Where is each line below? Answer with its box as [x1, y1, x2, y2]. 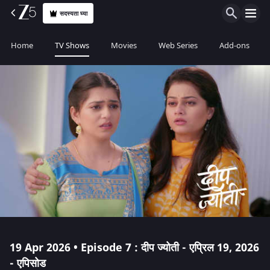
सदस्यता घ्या [60, 8, 88, 18]
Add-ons [219, 40, 250, 51]
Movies [111, 40, 137, 51]
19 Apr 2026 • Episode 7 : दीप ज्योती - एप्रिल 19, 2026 [10, 240, 259, 256]
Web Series [159, 40, 198, 51]
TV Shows [55, 40, 89, 51]
